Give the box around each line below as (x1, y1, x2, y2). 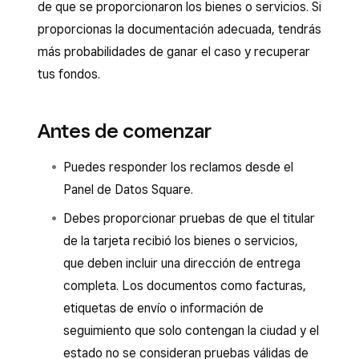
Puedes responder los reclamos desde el (63, 159, 293, 175)
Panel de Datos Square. (63, 182, 193, 197)
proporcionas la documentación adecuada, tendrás (38, 22, 321, 37)
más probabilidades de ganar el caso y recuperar (38, 44, 310, 59)
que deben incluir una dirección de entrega (63, 256, 301, 271)
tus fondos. (38, 67, 100, 82)
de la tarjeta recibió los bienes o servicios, (63, 233, 298, 248)
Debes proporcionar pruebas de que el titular (63, 211, 315, 226)
